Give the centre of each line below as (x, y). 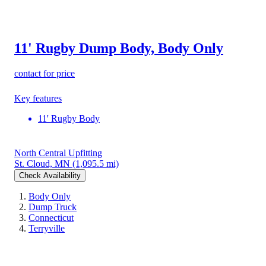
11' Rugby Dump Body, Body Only (119, 48)
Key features (38, 98)
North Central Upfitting (58, 153)
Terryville (47, 228)
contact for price (45, 73)
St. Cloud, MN (42, 163)
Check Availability (50, 175)
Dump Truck (53, 207)
